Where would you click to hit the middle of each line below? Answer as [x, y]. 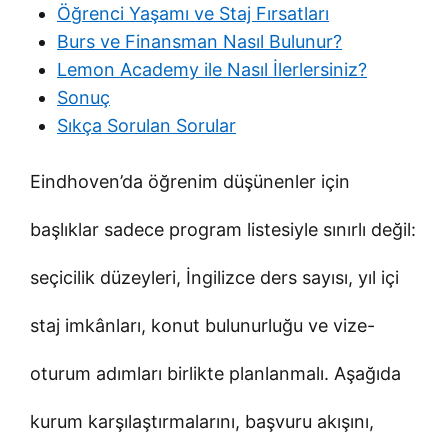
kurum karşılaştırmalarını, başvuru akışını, [202, 421]
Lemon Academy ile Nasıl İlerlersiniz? [212, 69]
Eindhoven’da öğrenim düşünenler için [190, 181]
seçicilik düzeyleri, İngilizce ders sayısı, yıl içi [214, 277]
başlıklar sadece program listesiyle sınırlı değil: [223, 229]
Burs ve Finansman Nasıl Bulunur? [199, 41]
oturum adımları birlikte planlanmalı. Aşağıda [215, 373]
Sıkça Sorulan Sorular [146, 125]
